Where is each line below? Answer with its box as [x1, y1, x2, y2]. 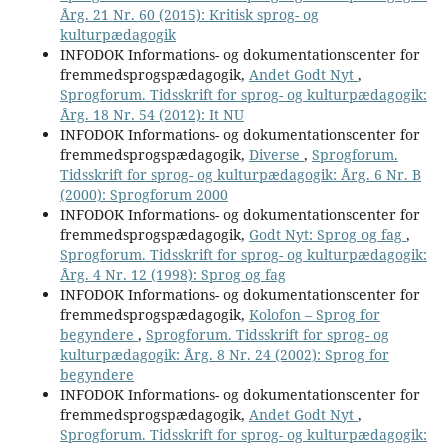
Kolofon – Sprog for [248, 304, 380, 324]
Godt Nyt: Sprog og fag [248, 224, 406, 244]
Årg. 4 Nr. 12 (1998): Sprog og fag [59, 264, 286, 284]
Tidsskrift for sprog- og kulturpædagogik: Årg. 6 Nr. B [59, 164, 421, 184]
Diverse [248, 144, 304, 164]
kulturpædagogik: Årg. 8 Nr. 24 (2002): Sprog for [59, 344, 389, 364]
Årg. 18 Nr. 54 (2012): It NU [59, 104, 244, 124]
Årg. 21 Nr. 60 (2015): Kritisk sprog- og [59, 4, 319, 24]
